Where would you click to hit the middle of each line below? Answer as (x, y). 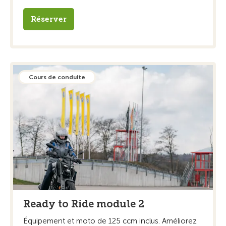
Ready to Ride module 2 (84, 204)
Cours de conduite (57, 77)
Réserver (49, 19)
